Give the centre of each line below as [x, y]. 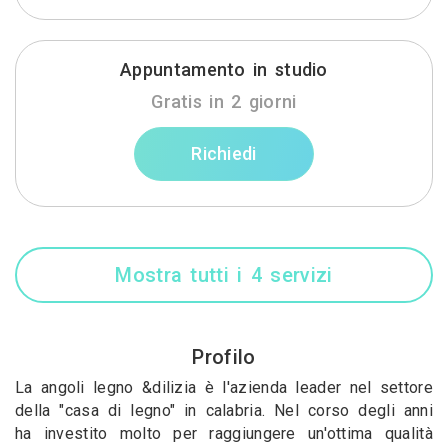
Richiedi [224, 153]
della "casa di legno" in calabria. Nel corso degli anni [224, 410]
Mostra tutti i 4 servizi [224, 275]
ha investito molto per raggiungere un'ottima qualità [224, 433]
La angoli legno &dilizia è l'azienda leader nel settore [224, 387]
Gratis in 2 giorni [224, 101]
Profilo [224, 357]
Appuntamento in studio [224, 69]
